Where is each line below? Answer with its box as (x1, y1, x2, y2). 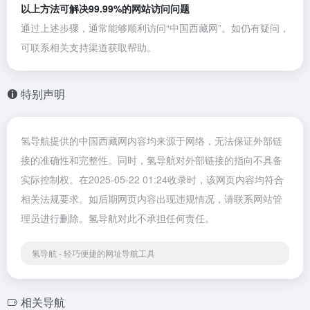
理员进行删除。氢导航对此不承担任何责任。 (21, 211, 215, 225)
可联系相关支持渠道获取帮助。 (21, 40, 156, 54)
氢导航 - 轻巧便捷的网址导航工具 (32, 247, 155, 259)
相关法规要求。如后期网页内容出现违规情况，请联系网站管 (21, 192, 282, 206)
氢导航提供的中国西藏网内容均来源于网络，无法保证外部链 (21, 134, 282, 147)
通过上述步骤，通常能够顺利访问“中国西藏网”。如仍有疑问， (21, 21, 289, 35)
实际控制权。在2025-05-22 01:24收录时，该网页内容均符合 (21, 172, 284, 186)
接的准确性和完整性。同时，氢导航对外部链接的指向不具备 (21, 153, 282, 167)
